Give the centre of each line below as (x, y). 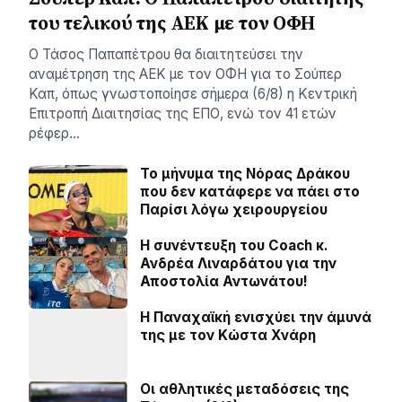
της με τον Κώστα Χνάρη (228, 335)
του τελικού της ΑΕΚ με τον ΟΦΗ (172, 22)
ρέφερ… (54, 133)
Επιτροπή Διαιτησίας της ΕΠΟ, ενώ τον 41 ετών (183, 113)
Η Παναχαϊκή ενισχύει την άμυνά (256, 317)
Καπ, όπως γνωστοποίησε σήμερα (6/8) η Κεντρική (193, 93)
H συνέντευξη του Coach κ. (234, 245)
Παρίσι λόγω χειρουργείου (234, 209)
